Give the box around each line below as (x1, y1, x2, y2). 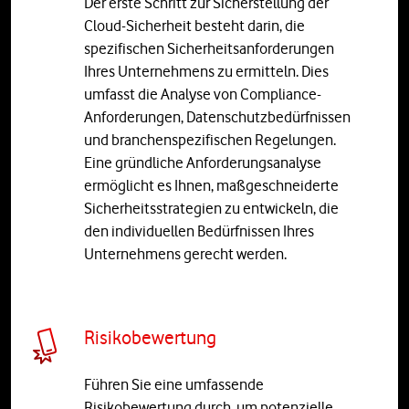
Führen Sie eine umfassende (84, 374, 264, 393)
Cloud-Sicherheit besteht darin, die (84, 16, 305, 35)
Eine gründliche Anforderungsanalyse (84, 152, 321, 172)
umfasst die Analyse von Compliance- (84, 84, 321, 103)
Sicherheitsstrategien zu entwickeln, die (84, 198, 339, 217)
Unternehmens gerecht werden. (84, 244, 287, 263)
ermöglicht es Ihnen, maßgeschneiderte (84, 175, 339, 194)
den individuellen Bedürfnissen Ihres (84, 221, 314, 240)
